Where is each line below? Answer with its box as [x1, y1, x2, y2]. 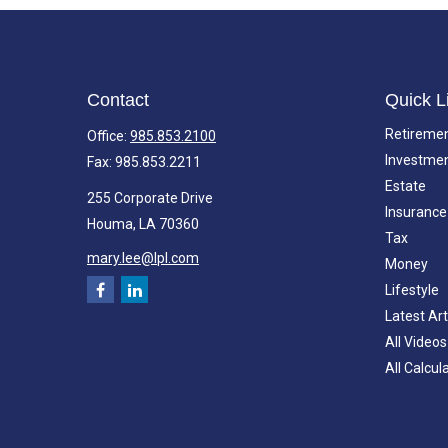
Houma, [87, 216, 136, 232]
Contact [87, 90, 149, 110]
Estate [384, 178, 426, 194]
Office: [87, 128, 130, 144]
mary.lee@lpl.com [87, 250, 199, 266]
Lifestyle [384, 282, 439, 298]
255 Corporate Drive [87, 190, 213, 206]
